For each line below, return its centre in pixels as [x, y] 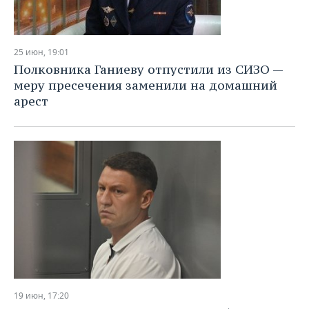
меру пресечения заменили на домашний [146, 85]
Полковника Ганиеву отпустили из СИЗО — [148, 69]
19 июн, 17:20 [41, 296]
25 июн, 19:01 [41, 52]
